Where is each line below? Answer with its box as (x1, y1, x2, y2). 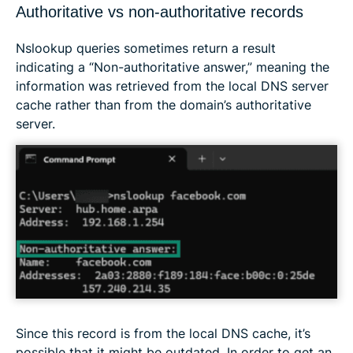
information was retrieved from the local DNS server (16, 78, 329, 95)
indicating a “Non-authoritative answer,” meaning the (16, 59, 329, 76)
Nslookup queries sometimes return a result (16, 40, 276, 57)
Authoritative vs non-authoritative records (16, 3, 303, 21)
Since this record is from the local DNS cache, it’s (16, 325, 310, 341)
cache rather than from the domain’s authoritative (16, 97, 311, 113)
